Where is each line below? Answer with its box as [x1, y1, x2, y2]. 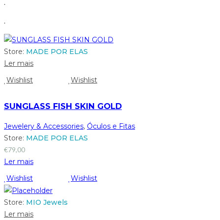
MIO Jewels [26, 198, 68, 207]
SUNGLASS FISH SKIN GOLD [4, 101, 122, 111]
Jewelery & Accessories [4, 121, 83, 131]
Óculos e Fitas [87, 121, 135, 131]
